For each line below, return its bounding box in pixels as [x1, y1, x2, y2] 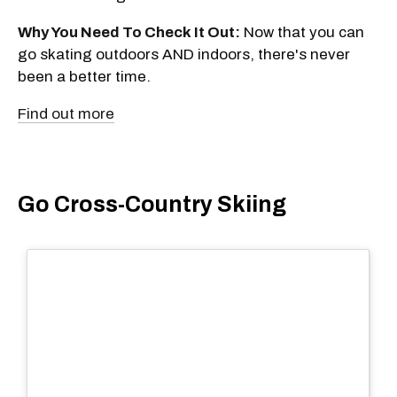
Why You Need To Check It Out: [18, 23, 240, 41]
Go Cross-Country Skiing [18, 192, 286, 217]
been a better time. [18, 67, 151, 85]
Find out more [18, 105, 114, 122]
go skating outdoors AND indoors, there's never [18, 45, 350, 63]
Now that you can [240, 23, 364, 41]
